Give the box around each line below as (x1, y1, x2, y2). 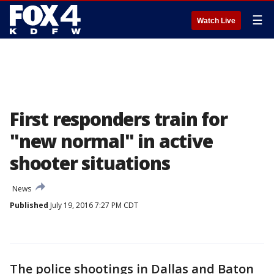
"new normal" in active (10, 128, 213, 154)
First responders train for (10, 106, 228, 131)
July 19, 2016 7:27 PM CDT (48, 200, 138, 210)
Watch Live (197, 17, 235, 25)
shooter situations (10, 150, 170, 176)
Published (10, 200, 48, 210)
